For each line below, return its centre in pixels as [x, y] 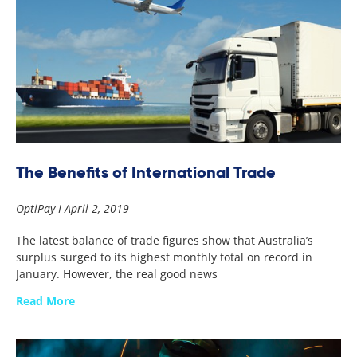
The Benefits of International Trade [146, 172]
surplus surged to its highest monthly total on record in [164, 257]
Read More [45, 300]
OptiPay [37, 208]
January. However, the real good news [117, 273]
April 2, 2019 [95, 208]
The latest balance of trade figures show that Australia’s [165, 240]
